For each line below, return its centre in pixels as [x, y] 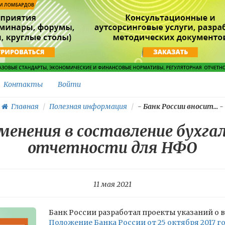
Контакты [23, 84]
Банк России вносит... [181, 106]
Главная [23, 106]
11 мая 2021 [113, 184]
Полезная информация [88, 106]
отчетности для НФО [113, 148]
